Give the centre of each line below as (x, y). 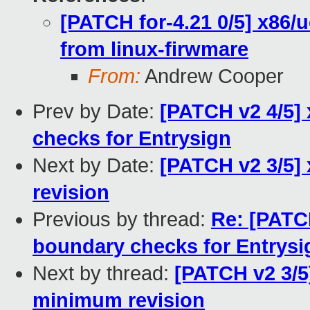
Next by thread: (103, 274)
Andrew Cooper (212, 76)
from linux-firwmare (154, 49)
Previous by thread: (122, 220)
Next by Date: (96, 166)
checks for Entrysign (132, 139)
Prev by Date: (96, 112)
